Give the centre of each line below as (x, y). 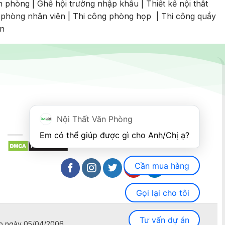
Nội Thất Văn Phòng (95, 119)
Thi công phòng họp (112, 16)
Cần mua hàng (162, 165)
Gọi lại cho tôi (162, 193)
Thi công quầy (189, 16)
